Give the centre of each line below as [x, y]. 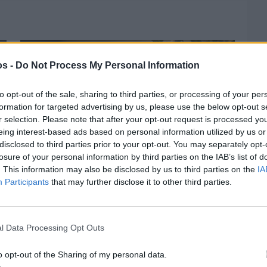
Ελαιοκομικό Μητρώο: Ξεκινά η [96, 221]
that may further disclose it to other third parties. [140, 181]
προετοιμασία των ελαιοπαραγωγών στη [119, 233]
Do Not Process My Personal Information [108, 65]
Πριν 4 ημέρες [43, 207]
